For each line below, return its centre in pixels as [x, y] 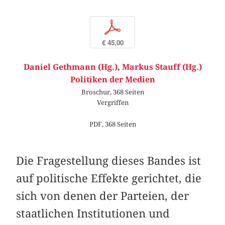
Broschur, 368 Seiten [113, 92]
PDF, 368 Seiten [113, 124]
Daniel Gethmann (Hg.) [70, 67]
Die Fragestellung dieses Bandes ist [109, 160]
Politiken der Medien [113, 79]
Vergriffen [113, 102]
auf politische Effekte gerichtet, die [109, 178]
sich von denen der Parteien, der [103, 196]
